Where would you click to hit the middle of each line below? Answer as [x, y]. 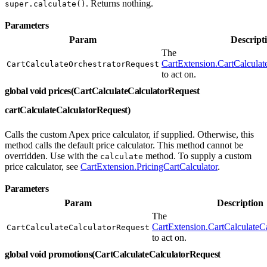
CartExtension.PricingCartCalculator [149, 166]
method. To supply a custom [197, 156]
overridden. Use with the [52, 156]
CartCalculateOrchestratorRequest [83, 64]
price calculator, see [43, 166]
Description [240, 203]
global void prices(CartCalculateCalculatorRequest [102, 91]
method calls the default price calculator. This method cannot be [124, 145]
